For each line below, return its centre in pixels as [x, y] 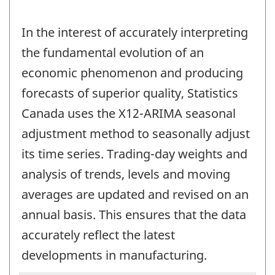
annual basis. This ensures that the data [134, 215]
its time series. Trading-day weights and [134, 154]
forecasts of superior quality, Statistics [130, 93]
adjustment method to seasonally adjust [136, 134]
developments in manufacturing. [114, 255]
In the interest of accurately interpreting [135, 33]
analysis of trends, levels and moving [126, 174]
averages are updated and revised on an [135, 195]
